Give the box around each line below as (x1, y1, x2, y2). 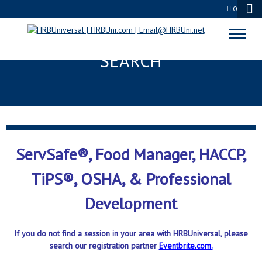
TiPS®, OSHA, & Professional (31, 168, 231, 189)
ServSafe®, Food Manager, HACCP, (15, 143, 247, 165)
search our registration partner (49, 240, 159, 251)
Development (85, 192, 177, 214)
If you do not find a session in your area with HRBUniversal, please (14, 228, 248, 239)
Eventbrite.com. (158, 240, 213, 251)
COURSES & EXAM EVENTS (27, 28, 235, 51)
